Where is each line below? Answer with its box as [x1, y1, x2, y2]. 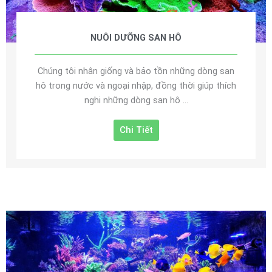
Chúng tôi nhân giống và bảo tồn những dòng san [38, 66, 234, 77]
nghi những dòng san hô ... [84, 95, 188, 106]
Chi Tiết [119, 124, 153, 136]
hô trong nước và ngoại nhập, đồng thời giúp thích [36, 80, 236, 92]
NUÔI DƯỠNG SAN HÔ [90, 32, 182, 44]
